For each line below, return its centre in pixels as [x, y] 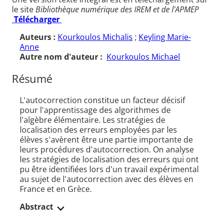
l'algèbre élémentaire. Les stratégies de [92, 120]
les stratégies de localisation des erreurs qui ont [109, 160]
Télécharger [37, 19]
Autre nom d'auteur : [62, 57]
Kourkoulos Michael [143, 57]
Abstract [37, 207]
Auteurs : [39, 37]
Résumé [32, 78]
